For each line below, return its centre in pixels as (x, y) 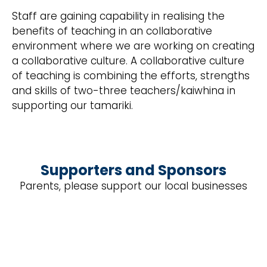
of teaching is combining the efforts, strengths (131, 76)
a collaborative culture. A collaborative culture (128, 61)
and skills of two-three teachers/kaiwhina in (124, 91)
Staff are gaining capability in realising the (118, 16)
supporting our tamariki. (74, 106)
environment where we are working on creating (133, 46)
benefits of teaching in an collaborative (112, 31)
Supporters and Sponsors (133, 170)
